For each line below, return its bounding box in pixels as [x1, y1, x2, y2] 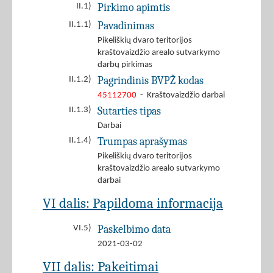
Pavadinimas [97, 19, 154, 32]
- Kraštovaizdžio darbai [136, 91, 225, 101]
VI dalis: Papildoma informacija [43, 195, 223, 212]
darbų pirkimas [97, 60, 152, 70]
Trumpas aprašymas [97, 135, 187, 148]
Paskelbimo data [97, 223, 171, 236]
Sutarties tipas [97, 105, 161, 118]
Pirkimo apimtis [97, 1, 170, 14]
